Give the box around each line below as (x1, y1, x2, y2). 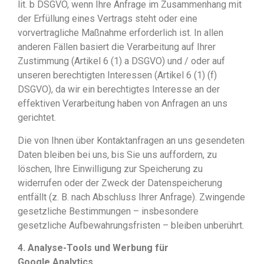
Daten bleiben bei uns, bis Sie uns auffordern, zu (18, 148, 217, 160)
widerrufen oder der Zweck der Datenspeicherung (18, 177, 222, 189)
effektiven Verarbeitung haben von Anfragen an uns (18, 98, 227, 110)
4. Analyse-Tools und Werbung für (18, 242, 171, 254)
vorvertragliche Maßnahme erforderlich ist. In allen (18, 27, 223, 39)
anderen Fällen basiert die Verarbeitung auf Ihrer (18, 41, 216, 53)
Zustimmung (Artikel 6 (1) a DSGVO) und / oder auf (18, 55, 225, 67)
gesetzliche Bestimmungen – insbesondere (18, 205, 199, 217)
